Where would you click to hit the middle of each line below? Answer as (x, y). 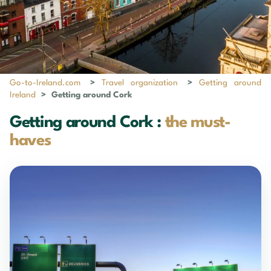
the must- (198, 123)
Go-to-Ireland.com (45, 83)
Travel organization (140, 83)
